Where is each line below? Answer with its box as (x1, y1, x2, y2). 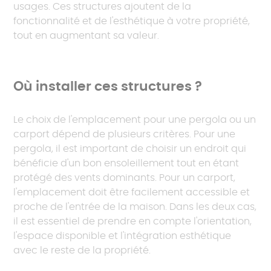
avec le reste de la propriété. (13, 246, 151, 256)
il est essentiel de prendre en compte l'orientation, (13, 217, 252, 227)
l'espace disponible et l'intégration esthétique (13, 231, 232, 241)
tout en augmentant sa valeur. (13, 31, 160, 41)
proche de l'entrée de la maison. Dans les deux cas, (13, 202, 257, 212)
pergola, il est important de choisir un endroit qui (13, 144, 247, 154)
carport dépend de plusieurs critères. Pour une (13, 129, 236, 140)
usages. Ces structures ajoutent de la (13, 2, 192, 12)
